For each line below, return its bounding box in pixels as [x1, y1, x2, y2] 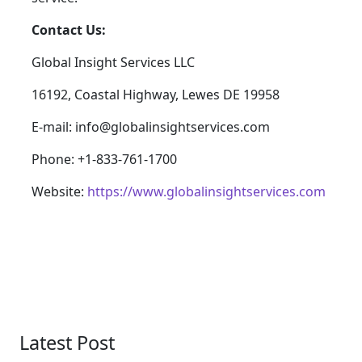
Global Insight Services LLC [32, 53, 195, 71]
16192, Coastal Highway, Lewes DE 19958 [32, 85, 280, 103]
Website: [32, 182, 87, 200]
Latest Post [19, 329, 115, 356]
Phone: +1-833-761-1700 [32, 149, 177, 168]
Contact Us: [32, 20, 106, 39]
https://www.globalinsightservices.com [87, 182, 326, 200]
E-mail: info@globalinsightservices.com [32, 117, 270, 136]
